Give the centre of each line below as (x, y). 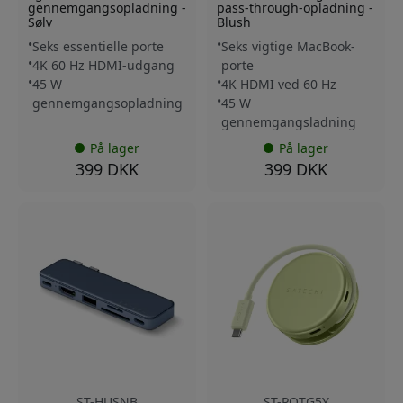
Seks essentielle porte (98, 46)
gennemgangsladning (289, 121)
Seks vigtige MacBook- (288, 46)
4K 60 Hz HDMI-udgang (103, 65)
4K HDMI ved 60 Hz (279, 84)
